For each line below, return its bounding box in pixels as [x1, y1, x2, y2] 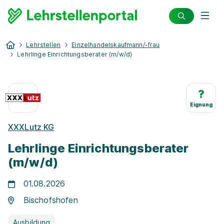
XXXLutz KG [8, 122, 54, 132]
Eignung [189, 101, 212, 107]
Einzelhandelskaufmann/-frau [71, 41, 160, 48]
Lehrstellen [26, 41, 61, 48]
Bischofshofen [23, 195, 78, 205]
